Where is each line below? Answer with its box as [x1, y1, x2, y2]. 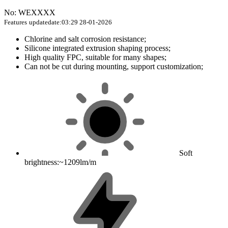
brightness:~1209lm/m [24, 158, 96, 167]
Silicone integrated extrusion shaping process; [24, 44, 170, 53]
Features [4, 18, 27, 26]
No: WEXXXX [4, 8, 55, 17]
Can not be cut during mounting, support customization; [24, 62, 203, 71]
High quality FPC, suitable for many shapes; [24, 53, 166, 62]
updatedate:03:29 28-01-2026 [29, 18, 112, 26]
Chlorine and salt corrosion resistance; [24, 35, 146, 44]
